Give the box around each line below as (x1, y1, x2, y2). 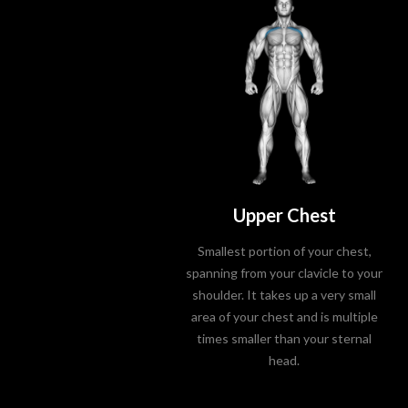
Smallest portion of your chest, (197, 243, 372, 259)
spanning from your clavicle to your (186, 265, 382, 280)
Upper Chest (232, 204, 336, 226)
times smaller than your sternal (197, 331, 372, 346)
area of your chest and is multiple (190, 309, 378, 324)
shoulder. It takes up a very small (192, 287, 376, 302)
